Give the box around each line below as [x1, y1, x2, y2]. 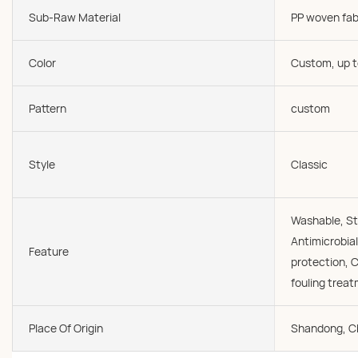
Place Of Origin [29, 320, 103, 336]
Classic [291, 157, 328, 172]
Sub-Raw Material [29, 10, 121, 25]
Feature [29, 244, 69, 259]
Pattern [29, 101, 66, 116]
